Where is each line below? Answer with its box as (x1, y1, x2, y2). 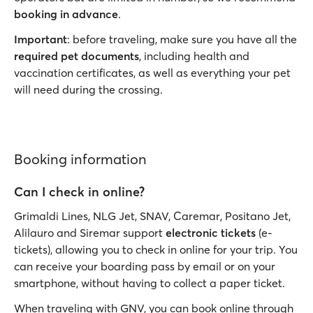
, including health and (139, 49, 249, 63)
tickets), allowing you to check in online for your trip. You (14, 242, 298, 256)
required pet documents (14, 49, 139, 63)
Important (14, 32, 67, 46)
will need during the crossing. (14, 82, 163, 96)
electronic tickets (166, 226, 256, 240)
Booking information (14, 150, 147, 168)
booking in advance (14, 7, 118, 21)
